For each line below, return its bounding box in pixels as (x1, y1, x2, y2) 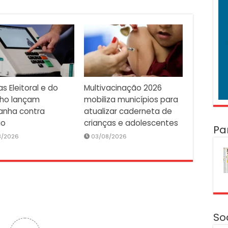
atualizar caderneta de (83, 106, 172, 117)
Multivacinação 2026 (83, 82, 162, 94)
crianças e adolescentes (83, 118, 178, 129)
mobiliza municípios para (83, 94, 178, 105)
